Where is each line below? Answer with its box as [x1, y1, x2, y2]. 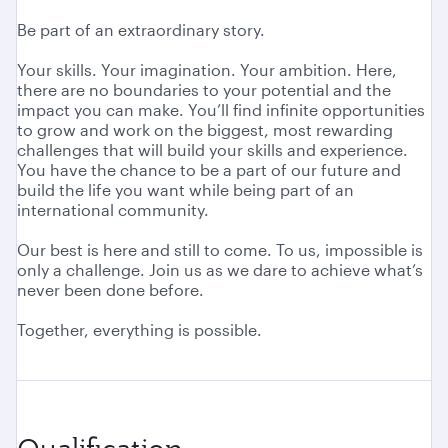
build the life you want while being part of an [17, 180, 354, 200]
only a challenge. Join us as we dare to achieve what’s [17, 260, 423, 280]
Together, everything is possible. [17, 320, 262, 340]
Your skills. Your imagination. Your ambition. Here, [17, 60, 397, 80]
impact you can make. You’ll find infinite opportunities [17, 100, 425, 120]
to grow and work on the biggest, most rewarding [17, 120, 393, 140]
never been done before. [17, 280, 204, 300]
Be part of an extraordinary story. [17, 20, 265, 40]
